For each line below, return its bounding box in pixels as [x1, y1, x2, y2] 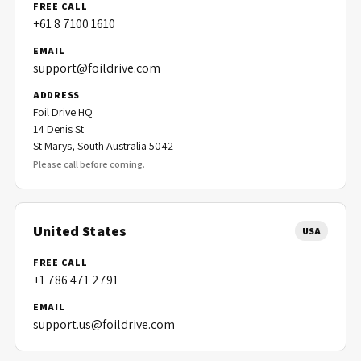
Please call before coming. [33, 158, 145, 170]
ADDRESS [33, 89, 81, 101]
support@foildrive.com [33, 60, 160, 77]
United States [33, 222, 127, 240]
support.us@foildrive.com [33, 316, 175, 333]
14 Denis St [33, 122, 84, 136]
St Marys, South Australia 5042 [33, 139, 173, 153]
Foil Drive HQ [33, 105, 93, 119]
